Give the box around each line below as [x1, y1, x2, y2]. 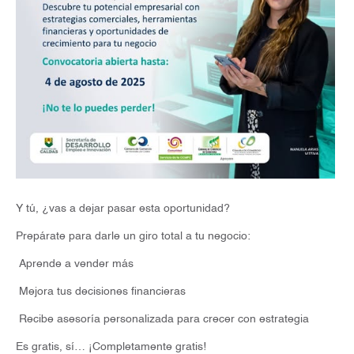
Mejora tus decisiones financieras [16, 286, 186, 298]
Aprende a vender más [16, 258, 134, 270]
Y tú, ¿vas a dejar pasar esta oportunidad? [16, 203, 230, 215]
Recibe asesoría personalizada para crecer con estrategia [16, 314, 309, 326]
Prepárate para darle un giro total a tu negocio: [16, 231, 250, 243]
